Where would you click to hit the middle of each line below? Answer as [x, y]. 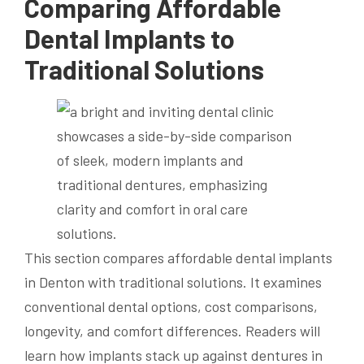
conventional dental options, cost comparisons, [171, 306]
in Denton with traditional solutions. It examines [173, 282]
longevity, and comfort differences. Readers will [172, 330]
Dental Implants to [130, 38]
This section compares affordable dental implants [178, 257]
